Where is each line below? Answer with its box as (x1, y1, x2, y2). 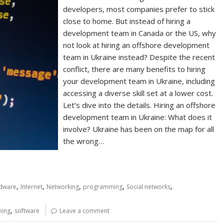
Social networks (126, 182, 170, 191)
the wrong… (63, 136, 104, 146)
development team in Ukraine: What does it (63, 112, 212, 122)
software (14, 206, 39, 215)
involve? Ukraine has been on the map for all (63, 124, 214, 134)
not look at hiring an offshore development (63, 40, 210, 50)
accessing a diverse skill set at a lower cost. (63, 88, 213, 98)
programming (83, 182, 122, 191)
